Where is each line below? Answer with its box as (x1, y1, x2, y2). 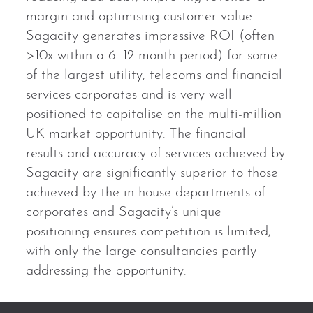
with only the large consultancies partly (26, 245, 257, 259)
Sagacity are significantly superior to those (26, 166, 279, 181)
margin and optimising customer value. (26, 10, 255, 24)
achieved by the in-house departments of (26, 186, 266, 201)
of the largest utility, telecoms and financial (26, 68, 283, 83)
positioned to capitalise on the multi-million (26, 108, 282, 122)
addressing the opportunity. (26, 264, 187, 279)
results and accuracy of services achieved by (26, 147, 286, 161)
